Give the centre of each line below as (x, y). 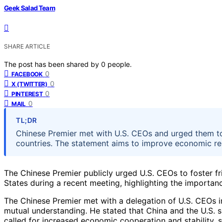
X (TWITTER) (29, 84)
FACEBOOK (27, 74)
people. (120, 64)
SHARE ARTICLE (27, 46)
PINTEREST (27, 94)
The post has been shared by (53, 64)
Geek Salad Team (30, 8)
